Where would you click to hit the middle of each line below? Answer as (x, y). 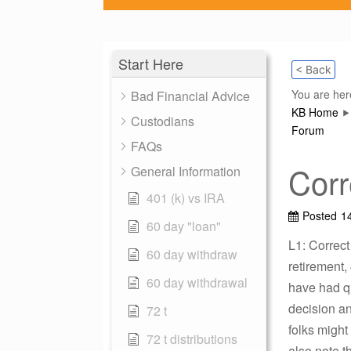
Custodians (163, 121)
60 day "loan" (184, 226)
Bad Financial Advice (190, 96)
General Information (186, 171)
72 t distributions (192, 339)
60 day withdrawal (197, 282)
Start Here (151, 63)
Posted (320, 215)
